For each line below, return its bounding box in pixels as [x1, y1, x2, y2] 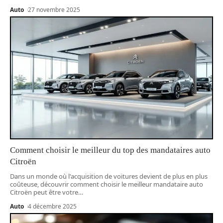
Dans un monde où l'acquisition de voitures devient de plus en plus [10, 171, 208, 181]
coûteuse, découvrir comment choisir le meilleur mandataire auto [10, 179, 203, 189]
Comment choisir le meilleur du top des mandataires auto [10, 145, 211, 155]
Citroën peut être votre [10, 187, 78, 197]
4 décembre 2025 [28, 202, 77, 211]
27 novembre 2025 [28, 5, 81, 14]
